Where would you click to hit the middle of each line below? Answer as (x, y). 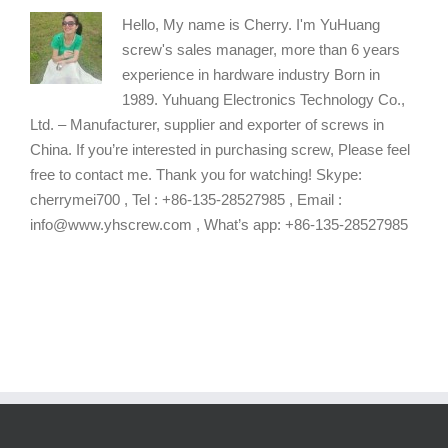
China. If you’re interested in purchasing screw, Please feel (220, 150)
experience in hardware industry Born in (251, 75)
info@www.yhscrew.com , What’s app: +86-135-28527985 (219, 225)
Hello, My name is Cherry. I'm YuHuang (251, 25)
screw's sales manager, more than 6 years (261, 50)
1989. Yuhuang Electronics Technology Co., (263, 100)
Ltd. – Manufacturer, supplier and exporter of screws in (207, 125)
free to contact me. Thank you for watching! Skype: (196, 175)
